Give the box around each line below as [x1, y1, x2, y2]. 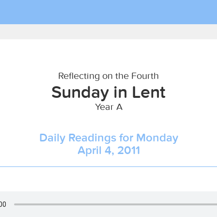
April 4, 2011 [77, 143, 140, 157]
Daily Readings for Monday [39, 130, 178, 144]
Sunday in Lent [51, 81, 166, 102]
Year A [94, 100, 123, 112]
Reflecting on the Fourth [58, 69, 159, 81]
